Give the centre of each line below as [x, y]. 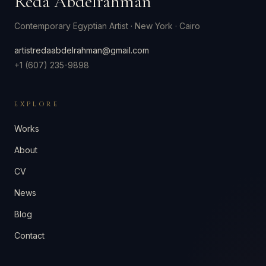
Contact [29, 235]
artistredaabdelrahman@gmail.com [82, 50]
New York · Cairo [167, 26]
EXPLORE [37, 104]
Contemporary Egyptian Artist [71, 26]
